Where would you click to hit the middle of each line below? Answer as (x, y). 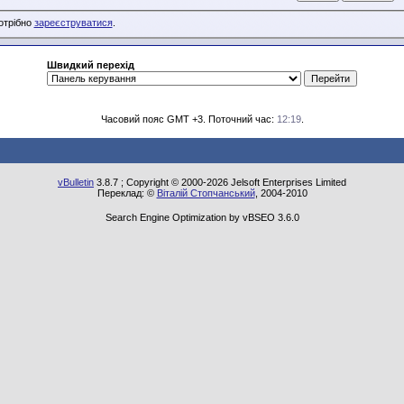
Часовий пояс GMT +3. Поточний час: (188, 119)
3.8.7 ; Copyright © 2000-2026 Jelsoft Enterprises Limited (220, 182)
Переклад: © (127, 193)
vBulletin (76, 182)
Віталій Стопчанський (206, 193)
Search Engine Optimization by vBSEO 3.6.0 (202, 217)
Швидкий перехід (91, 65)
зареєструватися (73, 23)
